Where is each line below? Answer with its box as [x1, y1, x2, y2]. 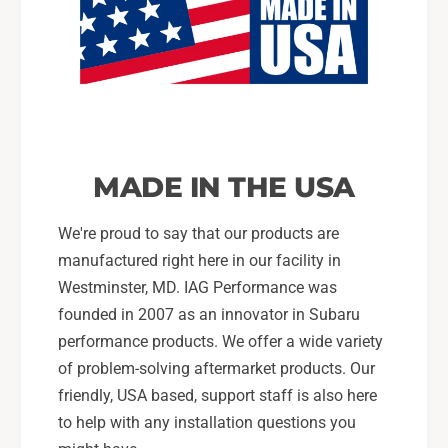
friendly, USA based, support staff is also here [57, 386, 378, 406]
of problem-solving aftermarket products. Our [57, 359, 376, 379]
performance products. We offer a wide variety [57, 332, 384, 352]
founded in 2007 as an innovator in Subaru [57, 305, 361, 325]
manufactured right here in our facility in [57, 251, 342, 271]
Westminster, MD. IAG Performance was [57, 278, 338, 298]
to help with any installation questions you [57, 413, 357, 433]
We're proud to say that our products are [57, 224, 340, 244]
